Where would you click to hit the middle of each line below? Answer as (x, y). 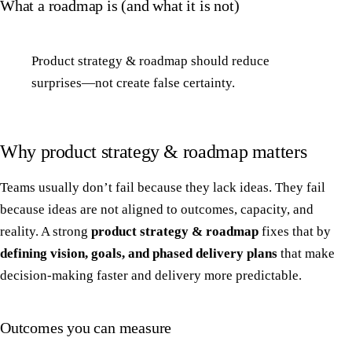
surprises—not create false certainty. (133, 82)
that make (306, 253)
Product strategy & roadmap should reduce (150, 60)
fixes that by (295, 231)
